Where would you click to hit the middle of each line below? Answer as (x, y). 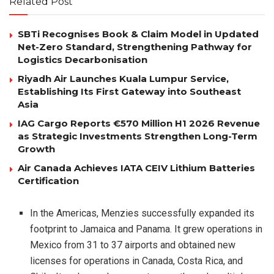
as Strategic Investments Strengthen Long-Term (138, 136)
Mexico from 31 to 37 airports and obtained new (133, 245)
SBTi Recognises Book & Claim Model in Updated (138, 34)
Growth (36, 149)
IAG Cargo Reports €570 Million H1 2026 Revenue (139, 123)
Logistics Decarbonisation (83, 59)
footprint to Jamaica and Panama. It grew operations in (146, 229)
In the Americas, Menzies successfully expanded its (143, 213)
